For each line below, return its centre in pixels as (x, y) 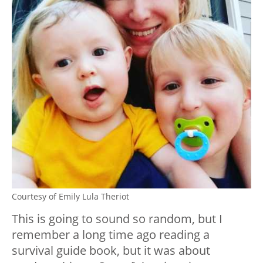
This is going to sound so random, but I (117, 218)
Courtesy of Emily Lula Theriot (70, 196)
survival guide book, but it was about (111, 250)
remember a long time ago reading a (111, 234)
